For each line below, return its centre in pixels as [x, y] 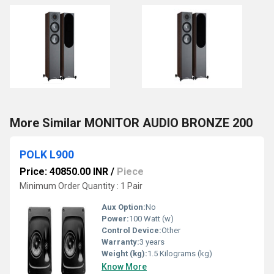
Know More [124, 267]
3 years [152, 242]
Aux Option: [124, 207]
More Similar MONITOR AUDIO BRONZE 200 [131, 123]
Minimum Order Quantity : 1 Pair [81, 186]
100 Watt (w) [151, 219]
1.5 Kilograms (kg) [180, 254]
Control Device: [131, 230]
